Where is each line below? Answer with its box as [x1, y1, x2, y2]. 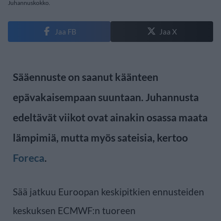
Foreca [13, 151, 44, 164]
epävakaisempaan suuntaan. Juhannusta [13, 90, 199, 103]
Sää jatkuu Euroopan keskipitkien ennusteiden [13, 185, 204, 197]
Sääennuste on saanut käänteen [13, 70, 158, 83]
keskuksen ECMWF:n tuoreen [13, 204, 136, 216]
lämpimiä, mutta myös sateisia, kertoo [13, 131, 188, 144]
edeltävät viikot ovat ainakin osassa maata [13, 110, 208, 123]
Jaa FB [54, 27, 76, 36]
